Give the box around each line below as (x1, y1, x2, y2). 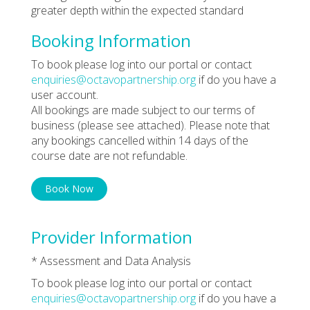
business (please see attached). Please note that (31, 117, 270, 133)
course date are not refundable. (31, 147, 188, 163)
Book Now (45, 181, 93, 195)
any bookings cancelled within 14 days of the (31, 132, 248, 148)
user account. (31, 86, 98, 102)
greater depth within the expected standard (31, 2, 244, 18)
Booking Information (31, 28, 191, 52)
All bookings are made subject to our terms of (31, 102, 255, 118)
